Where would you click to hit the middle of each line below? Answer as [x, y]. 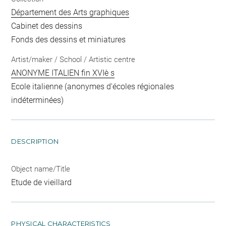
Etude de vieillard [42, 183]
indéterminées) [38, 100]
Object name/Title [41, 169]
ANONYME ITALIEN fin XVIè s [63, 73]
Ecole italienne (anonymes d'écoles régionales [93, 87]
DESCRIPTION [35, 142]
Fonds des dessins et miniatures [69, 39]
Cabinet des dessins [47, 26]
